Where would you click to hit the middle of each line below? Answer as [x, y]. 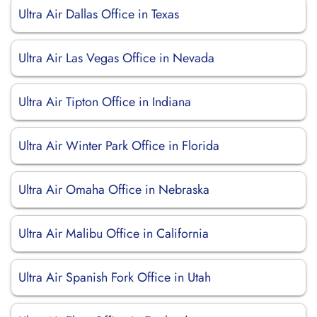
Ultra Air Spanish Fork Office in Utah [115, 277]
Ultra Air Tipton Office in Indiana [105, 102]
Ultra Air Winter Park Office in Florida [119, 146]
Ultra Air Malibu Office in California [114, 234]
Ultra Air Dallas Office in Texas [99, 14]
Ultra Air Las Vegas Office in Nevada [116, 58]
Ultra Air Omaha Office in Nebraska [114, 190]
